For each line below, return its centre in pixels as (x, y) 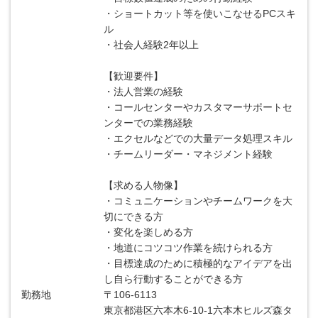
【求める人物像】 (144, 185)
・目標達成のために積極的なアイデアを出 (198, 263)
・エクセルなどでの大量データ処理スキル (198, 138)
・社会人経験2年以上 (152, 45)
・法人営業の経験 (144, 92)
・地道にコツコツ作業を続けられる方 (188, 248)
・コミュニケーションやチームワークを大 (198, 201)
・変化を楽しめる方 (149, 232)
